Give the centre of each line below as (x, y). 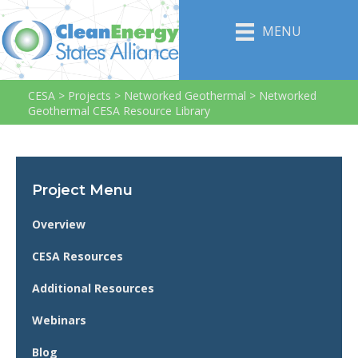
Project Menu (82, 190)
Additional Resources (93, 288)
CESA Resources (78, 256)
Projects (89, 95)
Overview (59, 224)
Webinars (59, 320)
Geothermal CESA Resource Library (119, 111)
